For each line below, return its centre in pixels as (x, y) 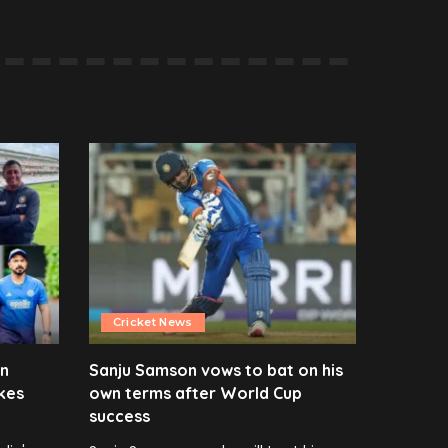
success (119, 416)
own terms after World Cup (195, 393)
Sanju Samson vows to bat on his (215, 370)
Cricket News (152, 322)
